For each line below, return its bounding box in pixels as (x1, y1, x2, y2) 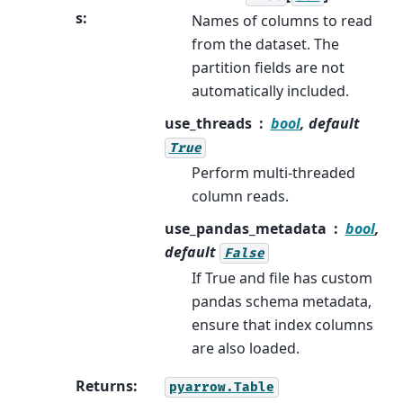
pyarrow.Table (168, 380, 274, 396)
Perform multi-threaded (191, 163, 355, 184)
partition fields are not (191, 58, 345, 78)
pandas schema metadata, (191, 291, 372, 312)
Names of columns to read (191, 11, 372, 31)
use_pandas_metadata (164, 219, 327, 239)
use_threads (164, 113, 252, 134)
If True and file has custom (191, 268, 372, 289)
